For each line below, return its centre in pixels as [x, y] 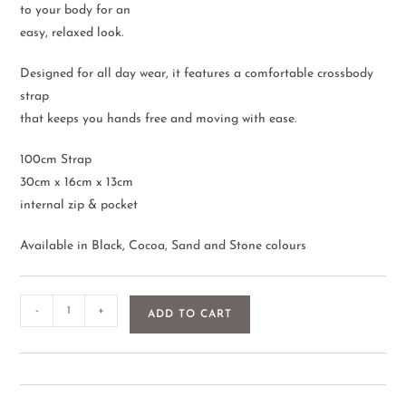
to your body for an [76, 11]
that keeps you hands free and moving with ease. [159, 120]
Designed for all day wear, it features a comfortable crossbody [197, 74]
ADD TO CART [190, 315]
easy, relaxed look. [72, 34]
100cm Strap [56, 160]
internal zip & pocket [79, 206]
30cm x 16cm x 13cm [77, 183]
